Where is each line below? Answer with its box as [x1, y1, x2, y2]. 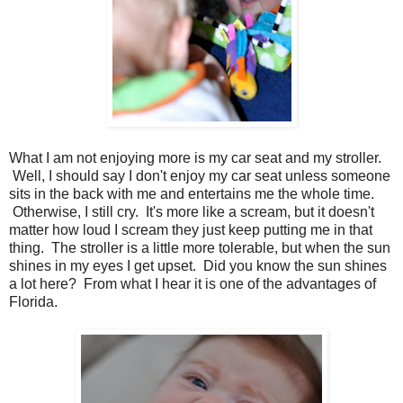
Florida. [9, 294, 58, 310]
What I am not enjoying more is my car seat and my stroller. [9, 150, 381, 166]
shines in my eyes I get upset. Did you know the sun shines [9, 258, 387, 274]
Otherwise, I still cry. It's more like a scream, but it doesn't [9, 204, 374, 220]
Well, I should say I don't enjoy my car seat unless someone [9, 168, 390, 184]
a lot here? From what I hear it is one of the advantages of [9, 276, 376, 292]
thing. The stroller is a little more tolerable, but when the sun [9, 240, 390, 256]
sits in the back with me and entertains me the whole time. [9, 186, 374, 202]
